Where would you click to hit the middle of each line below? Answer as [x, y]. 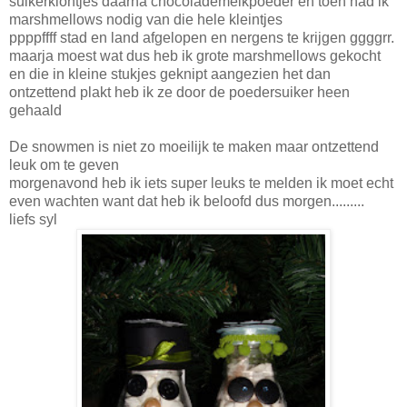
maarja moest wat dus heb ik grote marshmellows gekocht [195, 55]
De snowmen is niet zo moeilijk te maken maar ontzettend [194, 146]
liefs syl [33, 219]
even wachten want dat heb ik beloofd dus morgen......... [187, 201]
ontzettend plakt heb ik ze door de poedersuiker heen [179, 92]
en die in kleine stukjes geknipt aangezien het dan [170, 74]
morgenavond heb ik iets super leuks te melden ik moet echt [201, 183]
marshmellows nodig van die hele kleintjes [146, 19]
